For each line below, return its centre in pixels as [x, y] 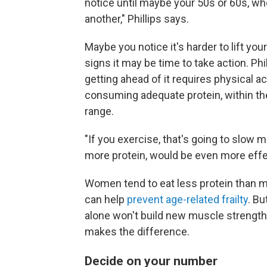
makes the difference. [137, 232]
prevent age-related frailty [187, 200]
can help [106, 200]
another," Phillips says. [137, 19]
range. [99, 111]
